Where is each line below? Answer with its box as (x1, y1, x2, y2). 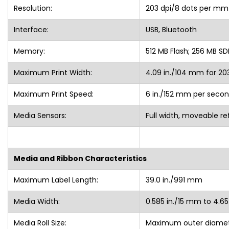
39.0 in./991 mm (145, 174, 202, 185)
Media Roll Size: (13, 217, 66, 228)
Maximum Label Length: (13, 174, 98, 185)
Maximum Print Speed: (13, 88, 94, 99)
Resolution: (13, 3, 52, 13)
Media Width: (13, 196, 60, 207)
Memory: (13, 45, 45, 56)
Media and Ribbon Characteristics (13, 153, 147, 164)
